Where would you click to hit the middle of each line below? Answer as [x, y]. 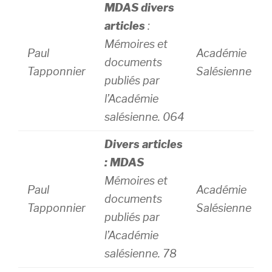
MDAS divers [140, 8]
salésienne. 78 [141, 253]
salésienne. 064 [145, 117]
